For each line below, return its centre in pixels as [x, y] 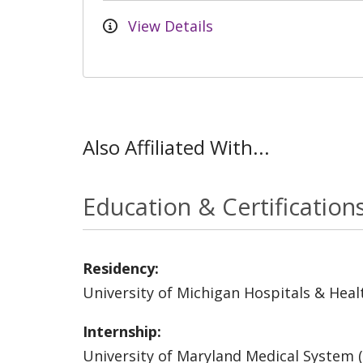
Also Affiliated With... [176, 147]
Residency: [121, 268]
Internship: [122, 331]
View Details [169, 26]
